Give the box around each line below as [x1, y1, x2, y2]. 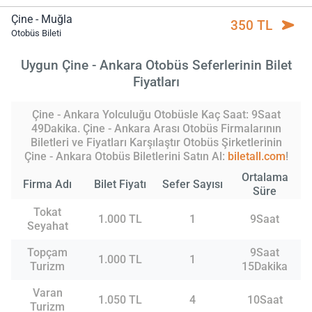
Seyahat [26, 219, 68, 233]
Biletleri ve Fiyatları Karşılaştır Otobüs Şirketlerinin [30, 136, 282, 150]
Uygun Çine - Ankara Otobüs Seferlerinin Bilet [20, 57, 292, 74]
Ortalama [241, 171, 288, 185]
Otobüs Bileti [11, 27, 61, 38]
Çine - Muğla [11, 12, 72, 26]
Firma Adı [23, 178, 72, 192]
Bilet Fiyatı [93, 178, 146, 192]
